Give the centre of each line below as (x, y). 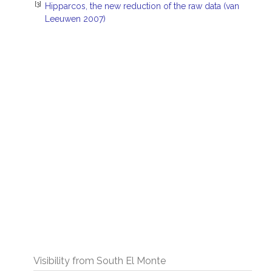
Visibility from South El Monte (100, 261)
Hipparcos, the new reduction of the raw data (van (142, 6)
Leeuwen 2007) (75, 19)
